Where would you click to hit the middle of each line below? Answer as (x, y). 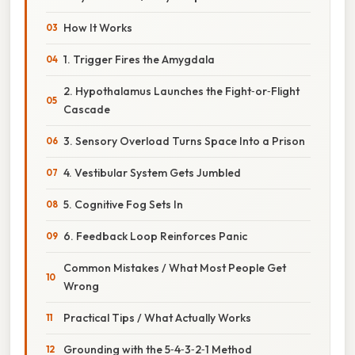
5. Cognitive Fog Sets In (123, 204)
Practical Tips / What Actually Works (157, 317)
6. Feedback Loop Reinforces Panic (155, 236)
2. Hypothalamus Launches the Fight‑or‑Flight (181, 91)
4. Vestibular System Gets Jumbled (152, 172)
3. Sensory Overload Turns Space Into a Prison (184, 141)
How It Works (98, 27)
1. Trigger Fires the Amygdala (139, 59)
